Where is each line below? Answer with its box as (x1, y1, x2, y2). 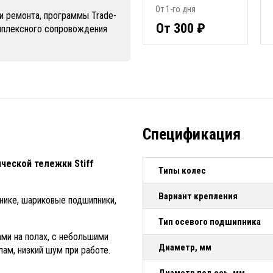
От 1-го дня (155, 4, 196, 14)
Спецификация (143, 125, 241, 143)
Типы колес (158, 165, 206, 176)
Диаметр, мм (158, 242, 211, 253)
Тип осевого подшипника (158, 216, 261, 227)
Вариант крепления (158, 191, 238, 202)
